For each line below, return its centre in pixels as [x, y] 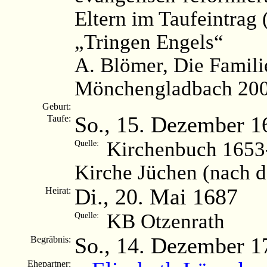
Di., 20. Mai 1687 [156, 196]
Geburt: [58, 106]
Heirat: [59, 190]
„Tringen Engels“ [149, 41]
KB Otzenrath [166, 221]
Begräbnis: [52, 239]
